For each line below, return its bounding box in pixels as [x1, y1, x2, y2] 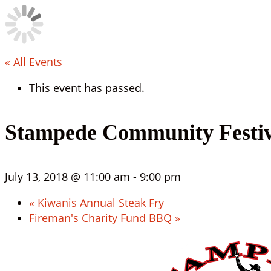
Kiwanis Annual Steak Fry [34, 195, 164, 210]
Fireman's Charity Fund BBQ [29, 211, 175, 225]
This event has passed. [29, 80, 145, 95]
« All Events [5, 54, 62, 69]
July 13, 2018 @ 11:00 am [5, 169, 130, 184]
